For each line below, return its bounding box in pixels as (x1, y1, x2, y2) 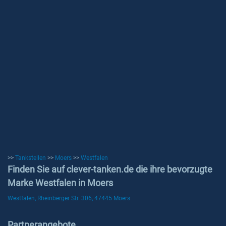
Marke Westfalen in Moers (8, 178, 113, 188)
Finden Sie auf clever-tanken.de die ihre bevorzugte (8, 164, 212, 175)
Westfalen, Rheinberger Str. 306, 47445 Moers (8, 195, 130, 202)
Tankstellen (15, 154, 46, 161)
